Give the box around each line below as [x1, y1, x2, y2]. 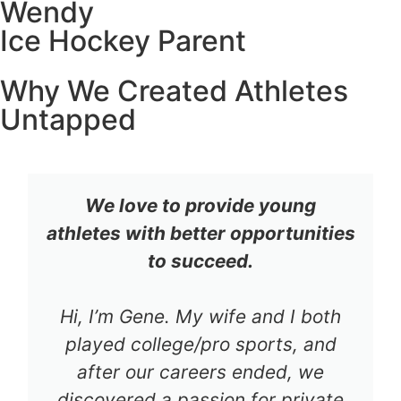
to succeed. [148, 249, 253, 272]
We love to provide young [85, 193, 316, 217]
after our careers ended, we [77, 360, 324, 383]
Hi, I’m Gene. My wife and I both [60, 304, 341, 328]
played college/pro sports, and [64, 332, 337, 355]
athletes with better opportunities [46, 221, 355, 244]
